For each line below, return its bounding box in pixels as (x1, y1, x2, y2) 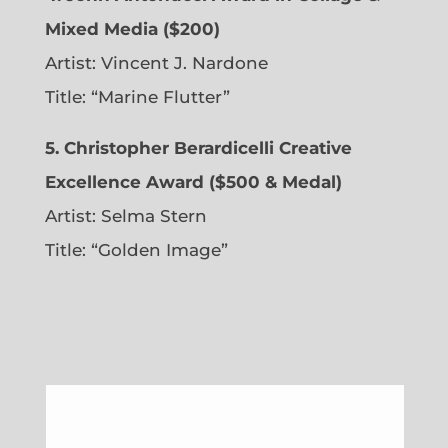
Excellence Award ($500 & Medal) (44, 172, 342, 193)
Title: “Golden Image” (44, 240, 228, 261)
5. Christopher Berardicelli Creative (44, 138, 352, 159)
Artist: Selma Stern (44, 206, 207, 227)
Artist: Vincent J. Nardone (44, 53, 268, 74)
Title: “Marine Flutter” (44, 87, 235, 108)
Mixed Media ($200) (44, 19, 220, 40)
